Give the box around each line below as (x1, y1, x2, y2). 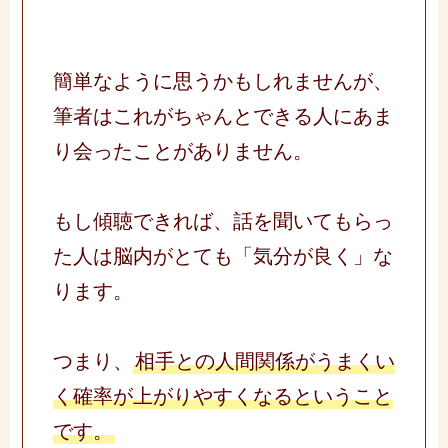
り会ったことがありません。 (52, 139, 313, 162)
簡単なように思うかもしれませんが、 (52, 69, 393, 92)
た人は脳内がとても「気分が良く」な (52, 244, 393, 267)
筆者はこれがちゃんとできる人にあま (52, 104, 393, 127)
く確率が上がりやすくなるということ (52, 384, 393, 407)
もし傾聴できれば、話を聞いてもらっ (52, 209, 393, 232)
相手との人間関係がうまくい (134, 349, 395, 372)
